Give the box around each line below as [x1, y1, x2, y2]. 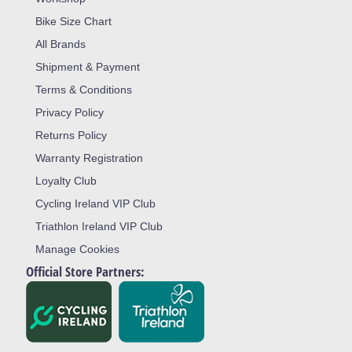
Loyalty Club [35, 174, 97, 187]
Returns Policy [35, 129, 107, 141]
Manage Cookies [35, 243, 119, 255]
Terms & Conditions [35, 83, 132, 96]
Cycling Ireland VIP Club [35, 197, 156, 210]
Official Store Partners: [25, 262, 145, 280]
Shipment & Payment [35, 60, 140, 73]
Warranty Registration [35, 152, 143, 164]
